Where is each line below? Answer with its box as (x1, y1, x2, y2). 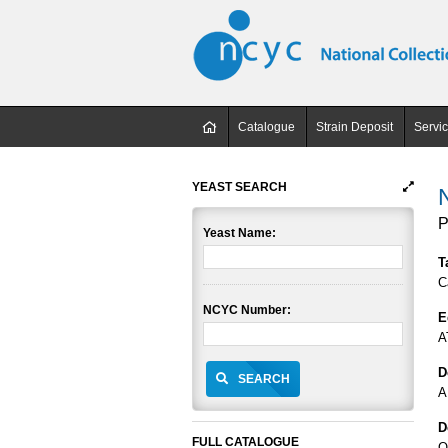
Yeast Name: (203, 226, 276, 240)
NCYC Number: (203, 303, 291, 317)
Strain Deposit (316, 120, 393, 134)
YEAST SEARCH (192, 180, 287, 194)
